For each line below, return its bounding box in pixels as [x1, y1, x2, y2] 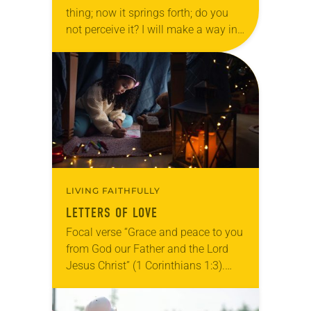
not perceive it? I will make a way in [66, 22, 237, 36]
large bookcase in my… [66, 292, 176, 305]
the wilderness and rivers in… [66, 39, 205, 53]
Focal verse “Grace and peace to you [66, 225, 243, 239]
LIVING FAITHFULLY [66, 185, 160, 196]
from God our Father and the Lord [66, 242, 228, 255]
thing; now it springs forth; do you [66, 6, 228, 19]
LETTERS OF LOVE [66, 204, 158, 221]
